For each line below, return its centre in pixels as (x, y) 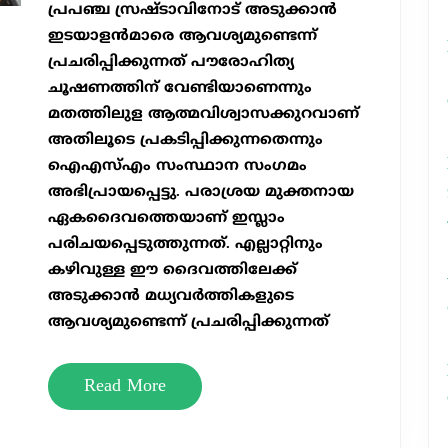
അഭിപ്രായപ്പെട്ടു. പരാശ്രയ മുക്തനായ (200, 192)
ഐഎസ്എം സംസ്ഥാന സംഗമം (179, 166)
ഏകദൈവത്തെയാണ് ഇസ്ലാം (166, 218)
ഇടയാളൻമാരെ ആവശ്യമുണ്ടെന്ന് (182, 36)
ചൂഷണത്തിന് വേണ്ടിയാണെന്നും (179, 88)
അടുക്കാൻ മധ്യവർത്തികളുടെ (170, 296)
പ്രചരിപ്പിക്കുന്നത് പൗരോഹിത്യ (170, 62)
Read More (124, 386)
